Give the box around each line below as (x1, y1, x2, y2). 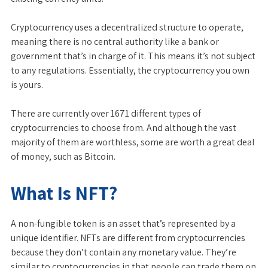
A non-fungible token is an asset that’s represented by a (11, 217, 236, 230)
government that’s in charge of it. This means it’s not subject (11, 50, 255, 62)
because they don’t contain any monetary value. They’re (11, 246, 236, 258)
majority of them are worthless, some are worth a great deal (11, 136, 255, 148)
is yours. (11, 78, 43, 91)
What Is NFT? (11, 180, 117, 205)
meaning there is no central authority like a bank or (11, 35, 219, 48)
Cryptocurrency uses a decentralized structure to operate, (11, 21, 243, 33)
